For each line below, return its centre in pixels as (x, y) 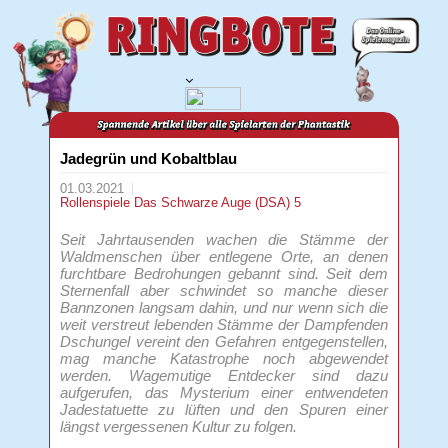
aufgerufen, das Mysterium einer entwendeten (224, 392)
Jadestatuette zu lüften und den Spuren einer (224, 409)
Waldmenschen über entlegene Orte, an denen (224, 256)
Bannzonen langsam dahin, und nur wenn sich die (224, 307)
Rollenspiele (97, 202)
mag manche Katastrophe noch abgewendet (224, 358)
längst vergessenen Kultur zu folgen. (179, 426)
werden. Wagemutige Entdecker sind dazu (224, 375)
